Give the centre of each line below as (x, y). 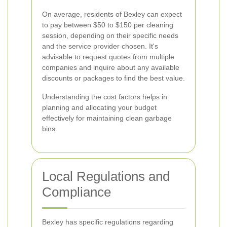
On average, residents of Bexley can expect (112, 14)
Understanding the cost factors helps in (105, 97)
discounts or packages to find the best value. (113, 78)
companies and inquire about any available (111, 67)
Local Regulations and (106, 176)
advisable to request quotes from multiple (108, 57)
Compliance (77, 192)
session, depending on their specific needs (110, 35)
